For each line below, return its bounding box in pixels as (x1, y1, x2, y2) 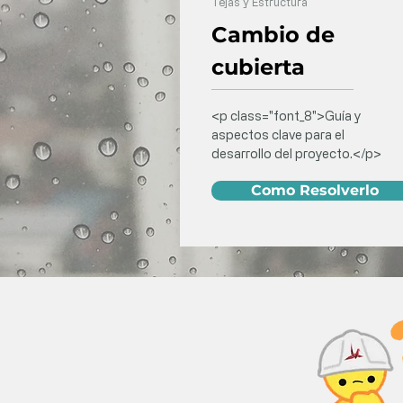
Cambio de (211, 22, 335, 48)
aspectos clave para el (211, 128, 345, 141)
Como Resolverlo (251, 182, 379, 199)
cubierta (211, 54, 305, 80)
